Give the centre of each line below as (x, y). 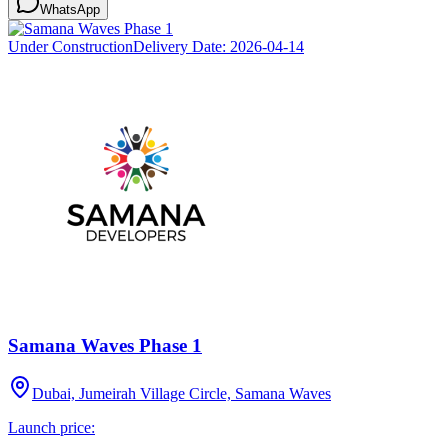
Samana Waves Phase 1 (105, 345)
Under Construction (70, 46)
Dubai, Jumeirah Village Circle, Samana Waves (181, 394)
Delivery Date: (181, 46)
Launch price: (51, 428)
